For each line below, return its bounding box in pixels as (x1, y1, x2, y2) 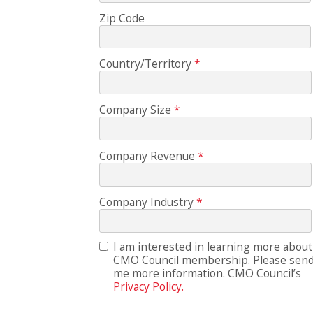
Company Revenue (99, 148, 195, 164)
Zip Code (99, 10, 145, 27)
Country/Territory (99, 56, 191, 72)
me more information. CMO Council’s (112, 265, 301, 282)
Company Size (99, 102, 171, 118)
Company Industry (99, 194, 194, 210)
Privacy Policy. (112, 279, 184, 295)
